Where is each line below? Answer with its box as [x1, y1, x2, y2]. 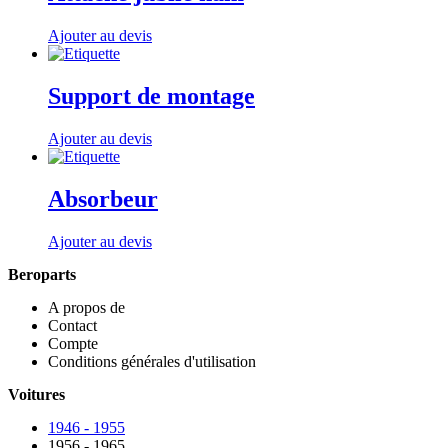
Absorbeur [48, 185, 158, 212]
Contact [48, 316, 97, 334]
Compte [48, 334, 98, 352]
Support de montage [48, 82, 255, 109]
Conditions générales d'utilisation [48, 352, 256, 370]
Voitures [8, 385, 65, 403]
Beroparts [8, 265, 76, 283]
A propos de [48, 298, 125, 316]
